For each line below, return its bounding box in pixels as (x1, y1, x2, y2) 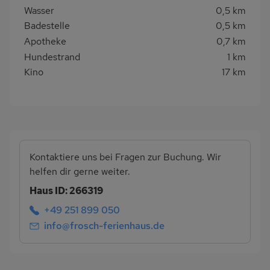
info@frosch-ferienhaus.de (44, 219, 165, 232)
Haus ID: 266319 (30, 184, 103, 198)
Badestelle (24, 19, 70, 33)
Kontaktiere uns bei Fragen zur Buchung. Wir (30, 151, 221, 164)
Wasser (24, 4, 54, 17)
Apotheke (24, 35, 66, 48)
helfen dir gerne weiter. (30, 165, 130, 178)
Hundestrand (24, 50, 80, 63)
